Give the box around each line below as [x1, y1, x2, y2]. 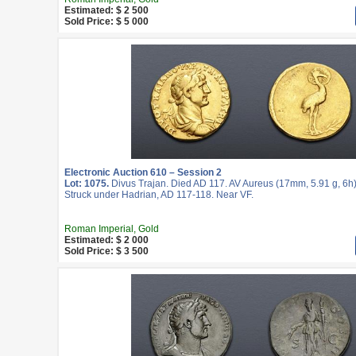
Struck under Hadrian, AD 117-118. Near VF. [64, 189, 253, 200]
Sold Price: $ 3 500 [64, 246, 149, 257]
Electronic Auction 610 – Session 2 [64, 167, 222, 178]
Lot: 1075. [64, 178, 109, 189]
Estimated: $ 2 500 [64, 5, 149, 16]
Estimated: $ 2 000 [64, 234, 149, 246]
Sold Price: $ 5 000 [64, 16, 149, 27]
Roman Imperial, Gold [64, 223, 159, 234]
